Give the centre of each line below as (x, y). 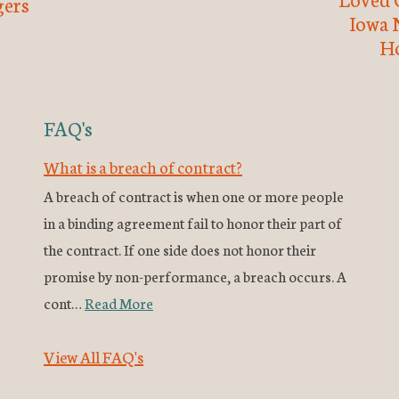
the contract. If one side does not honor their (180, 249)
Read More (119, 303)
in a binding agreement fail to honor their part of (193, 223)
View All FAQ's (94, 357)
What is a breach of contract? (143, 167)
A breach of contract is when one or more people (194, 196)
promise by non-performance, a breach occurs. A (195, 276)
